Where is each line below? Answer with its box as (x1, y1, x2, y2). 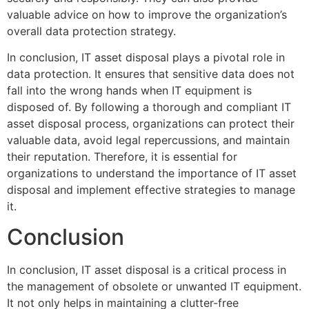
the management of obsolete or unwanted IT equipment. (7, 279, 301, 294)
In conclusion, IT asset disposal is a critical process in (7, 263, 286, 277)
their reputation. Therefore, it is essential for (7, 150, 237, 164)
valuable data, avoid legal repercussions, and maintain (7, 133, 290, 148)
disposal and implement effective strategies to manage (7, 183, 295, 197)
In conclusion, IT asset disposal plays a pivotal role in (7, 50, 285, 65)
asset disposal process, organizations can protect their (7, 117, 295, 131)
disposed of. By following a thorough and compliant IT (7, 100, 291, 114)
